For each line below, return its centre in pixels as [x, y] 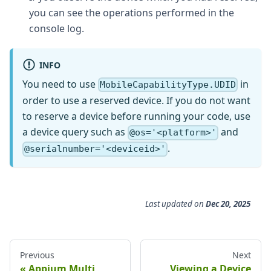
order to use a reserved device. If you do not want [136, 101]
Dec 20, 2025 [228, 204]
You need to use [60, 84]
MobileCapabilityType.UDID [168, 85]
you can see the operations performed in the [132, 12]
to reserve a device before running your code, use [136, 116]
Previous [37, 255]
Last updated [169, 204]
